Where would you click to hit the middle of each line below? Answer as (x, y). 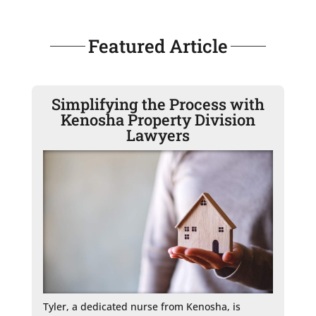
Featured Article (158, 45)
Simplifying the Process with (158, 104)
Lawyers (158, 135)
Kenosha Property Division (158, 119)
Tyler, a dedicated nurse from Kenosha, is (141, 307)
